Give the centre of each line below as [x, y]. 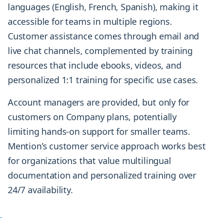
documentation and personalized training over [102, 175]
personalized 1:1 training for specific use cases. [103, 80]
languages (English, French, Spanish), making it [103, 7]
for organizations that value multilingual [90, 161]
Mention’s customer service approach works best [107, 146]
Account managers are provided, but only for [99, 102]
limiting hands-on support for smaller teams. [99, 132]
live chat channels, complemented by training [100, 51]
